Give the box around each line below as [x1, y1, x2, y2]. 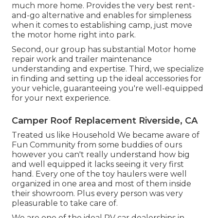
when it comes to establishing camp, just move [12, 20, 192, 30]
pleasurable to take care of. [12, 198, 118, 208]
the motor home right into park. [12, 30, 136, 39]
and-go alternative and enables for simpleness [12, 10, 191, 20]
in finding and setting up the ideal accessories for [12, 73, 201, 83]
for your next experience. [12, 93, 110, 103]
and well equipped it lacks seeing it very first [12, 159, 184, 169]
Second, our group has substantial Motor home [12, 44, 196, 54]
